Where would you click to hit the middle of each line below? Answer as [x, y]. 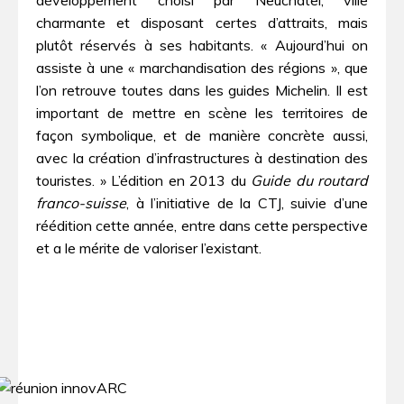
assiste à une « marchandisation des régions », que [202, 67]
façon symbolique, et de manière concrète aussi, [202, 135]
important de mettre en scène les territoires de [202, 112]
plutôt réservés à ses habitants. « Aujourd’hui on [202, 45]
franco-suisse [81, 202]
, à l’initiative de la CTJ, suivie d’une [247, 202]
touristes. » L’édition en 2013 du [143, 180]
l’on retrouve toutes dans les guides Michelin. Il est [202, 90]
